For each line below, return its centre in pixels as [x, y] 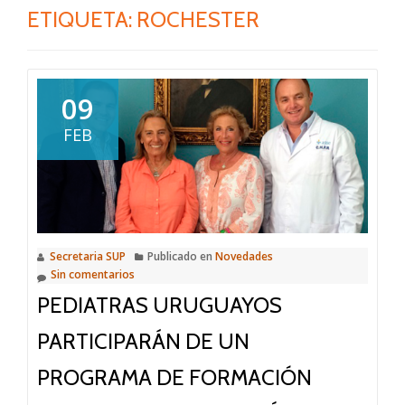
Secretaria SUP [88, 256]
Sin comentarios [93, 274]
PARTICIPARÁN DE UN [143, 341]
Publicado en [181, 256]
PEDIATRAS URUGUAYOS [160, 305]
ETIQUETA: [82, 19]
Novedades [244, 256]
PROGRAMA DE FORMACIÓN [174, 377]
